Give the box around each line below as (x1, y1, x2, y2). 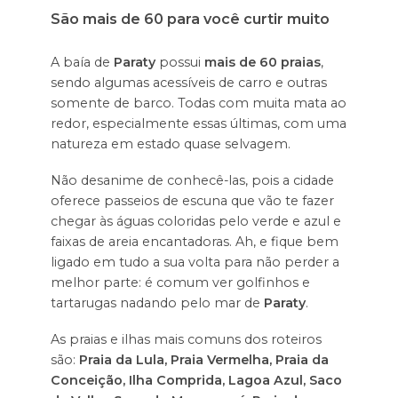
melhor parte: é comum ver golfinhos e (50, 274, 310, 291)
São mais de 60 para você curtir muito (50, 10, 330, 28)
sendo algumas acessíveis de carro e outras (50, 75, 327, 92)
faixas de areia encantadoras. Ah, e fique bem (50, 233, 338, 250)
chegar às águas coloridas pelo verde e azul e (50, 212, 341, 229)
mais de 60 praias (203, 54, 321, 71)
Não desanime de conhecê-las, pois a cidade (50, 171, 334, 188)
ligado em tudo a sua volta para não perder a (50, 253, 339, 270)
